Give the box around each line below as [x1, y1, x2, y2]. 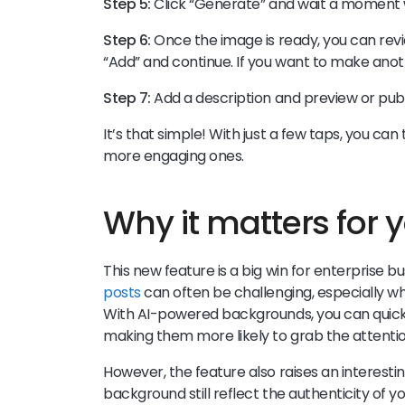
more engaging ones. [103, 146, 244, 167]
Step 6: [103, 30, 155, 52]
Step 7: [103, 88, 155, 109]
